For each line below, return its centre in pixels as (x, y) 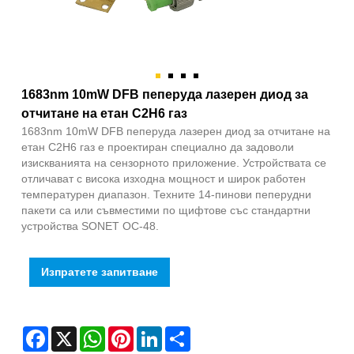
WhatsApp (131, 333)
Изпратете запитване (100, 272)
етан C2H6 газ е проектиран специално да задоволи (158, 147)
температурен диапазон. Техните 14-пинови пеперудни (166, 195)
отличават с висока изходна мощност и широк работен (164, 179)
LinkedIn (183, 333)
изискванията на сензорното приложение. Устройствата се (174, 163)
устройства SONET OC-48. (90, 226)
